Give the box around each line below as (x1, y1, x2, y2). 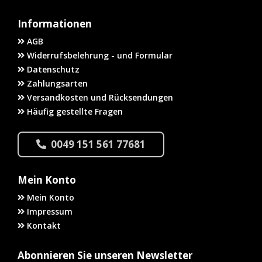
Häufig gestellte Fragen (25, 106, 123, 118)
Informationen (18, 17, 92, 31)
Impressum (25, 206, 73, 218)
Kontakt (25, 220, 61, 232)
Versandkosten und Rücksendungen (25, 92, 173, 104)
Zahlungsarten (25, 78, 88, 89)
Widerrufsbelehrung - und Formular (25, 50, 173, 61)
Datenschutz (25, 64, 80, 75)
